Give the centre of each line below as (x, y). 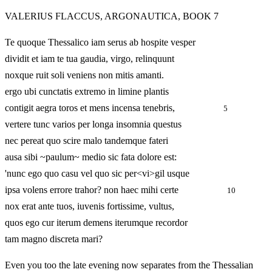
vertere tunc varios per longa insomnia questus (93, 124)
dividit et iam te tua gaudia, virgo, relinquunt (90, 59)
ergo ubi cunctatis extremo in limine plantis (87, 92)
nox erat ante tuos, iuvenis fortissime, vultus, (90, 206)
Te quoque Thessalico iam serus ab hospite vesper (100, 42)
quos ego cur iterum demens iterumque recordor (96, 223)
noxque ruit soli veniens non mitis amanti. (84, 75)
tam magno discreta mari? (54, 239)
